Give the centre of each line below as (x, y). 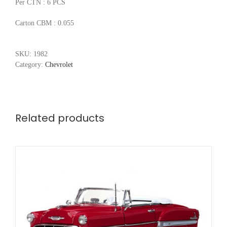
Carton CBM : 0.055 (45, 23)
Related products (60, 118)
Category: (30, 64)
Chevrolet (59, 64)
